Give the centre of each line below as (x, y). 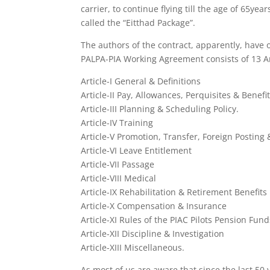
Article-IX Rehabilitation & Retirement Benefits (174, 192)
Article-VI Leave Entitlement (137, 150)
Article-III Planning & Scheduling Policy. (160, 109)
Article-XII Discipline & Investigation (153, 234)
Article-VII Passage (118, 164)
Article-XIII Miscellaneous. (133, 247)
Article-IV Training (117, 123)
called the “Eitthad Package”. (138, 23)
